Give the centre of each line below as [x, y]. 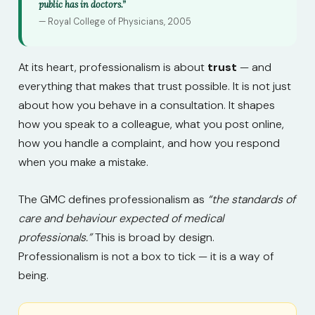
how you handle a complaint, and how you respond [149, 143]
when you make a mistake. [83, 162]
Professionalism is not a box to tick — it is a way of [146, 256]
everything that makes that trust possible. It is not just [155, 86]
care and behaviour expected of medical [121, 218]
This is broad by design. [153, 237]
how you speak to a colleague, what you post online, [151, 124]
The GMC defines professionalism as [113, 199]
